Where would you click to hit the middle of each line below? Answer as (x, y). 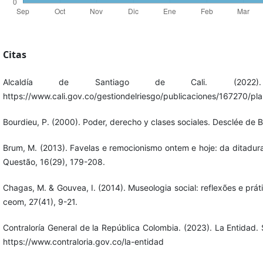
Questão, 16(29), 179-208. (54, 161)
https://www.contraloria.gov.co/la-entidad (83, 241)
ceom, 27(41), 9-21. (40, 201)
